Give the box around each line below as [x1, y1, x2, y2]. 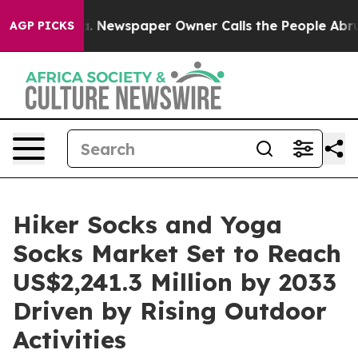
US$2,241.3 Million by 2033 [13, 267, 336, 297]
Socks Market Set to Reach [13, 238, 341, 268]
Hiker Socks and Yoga [13, 209, 282, 240]
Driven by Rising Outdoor [13, 296, 327, 326]
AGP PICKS [10, 18, 74, 33]
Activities [13, 324, 126, 355]
